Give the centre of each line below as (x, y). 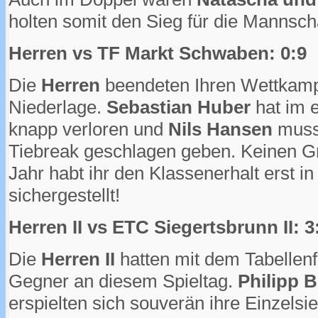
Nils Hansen (220, 129)
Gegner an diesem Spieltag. (123, 281)
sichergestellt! (64, 195)
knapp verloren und (88, 129)
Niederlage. (57, 107)
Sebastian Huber (179, 107)
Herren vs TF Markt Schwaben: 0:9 (158, 53)
